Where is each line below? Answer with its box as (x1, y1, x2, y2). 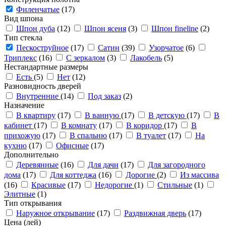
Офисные (56, 141, 89, 150)
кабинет (4, 121, 34, 130)
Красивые (31, 181, 66, 189)
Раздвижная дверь (124, 209, 186, 217)
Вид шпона (4, 14, 43, 23)
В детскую (148, 111, 187, 120)
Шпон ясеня (84, 24, 126, 33)
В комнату (61, 121, 97, 130)
